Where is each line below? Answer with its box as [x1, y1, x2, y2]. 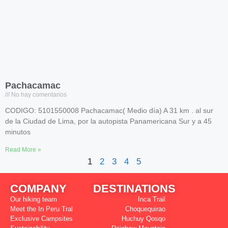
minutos [5, 128, 31, 136]
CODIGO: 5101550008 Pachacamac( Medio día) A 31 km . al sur [5, 106, 213, 115]
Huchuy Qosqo [122, 215, 165, 222]
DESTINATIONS [93, 182, 176, 195]
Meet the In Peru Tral [10, 205, 73, 213]
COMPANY [10, 182, 67, 195]
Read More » [5, 146, 41, 153]
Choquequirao [125, 205, 165, 213]
